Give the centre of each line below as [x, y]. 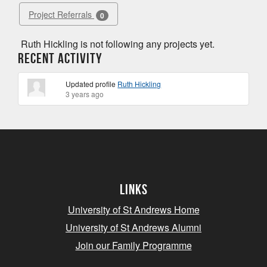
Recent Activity [60, 58]
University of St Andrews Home [133, 209]
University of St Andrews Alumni [133, 227]
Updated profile [92, 84]
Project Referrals [61, 14]
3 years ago [85, 94]
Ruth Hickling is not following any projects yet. [118, 44]
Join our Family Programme [133, 245]
